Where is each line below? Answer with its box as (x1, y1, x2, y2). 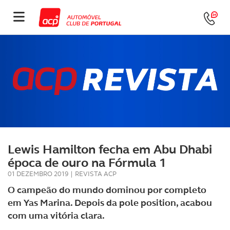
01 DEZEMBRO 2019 (8, 169, 68, 178)
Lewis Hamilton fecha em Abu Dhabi (8, 141, 212, 158)
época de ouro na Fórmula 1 (8, 155, 166, 171)
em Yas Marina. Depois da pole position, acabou (8, 197, 212, 209)
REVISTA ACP (75, 169, 117, 178)
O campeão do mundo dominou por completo (8, 184, 206, 196)
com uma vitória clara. (8, 209, 105, 222)
